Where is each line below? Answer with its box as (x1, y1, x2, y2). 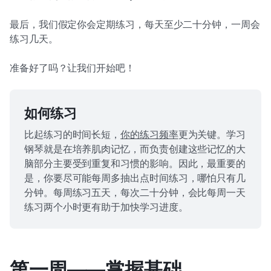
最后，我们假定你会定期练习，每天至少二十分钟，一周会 (10, 18, 260, 30)
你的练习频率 (120, 128, 178, 140)
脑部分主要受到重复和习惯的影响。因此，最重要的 (24, 157, 246, 169)
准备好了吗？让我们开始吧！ (10, 62, 135, 74)
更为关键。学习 (178, 128, 246, 140)
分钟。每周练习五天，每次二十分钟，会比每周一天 (24, 186, 246, 198)
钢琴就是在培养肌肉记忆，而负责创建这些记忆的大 (24, 143, 246, 155)
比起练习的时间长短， (24, 128, 121, 140)
